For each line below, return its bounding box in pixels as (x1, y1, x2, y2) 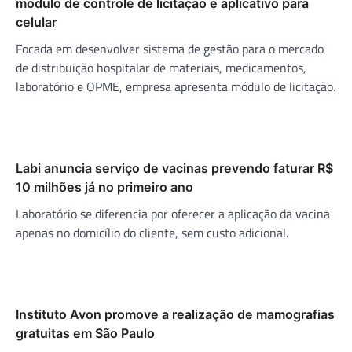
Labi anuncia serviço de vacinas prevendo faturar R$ (16, 159, 333, 176)
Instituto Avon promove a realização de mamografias (16, 306, 335, 322)
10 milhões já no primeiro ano (16, 178, 193, 195)
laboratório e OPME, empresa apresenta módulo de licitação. (16, 76, 335, 96)
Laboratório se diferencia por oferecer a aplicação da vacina (16, 203, 330, 223)
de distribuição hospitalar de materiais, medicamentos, (16, 57, 306, 77)
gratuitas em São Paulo (16, 324, 155, 341)
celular (16, 13, 57, 30)
